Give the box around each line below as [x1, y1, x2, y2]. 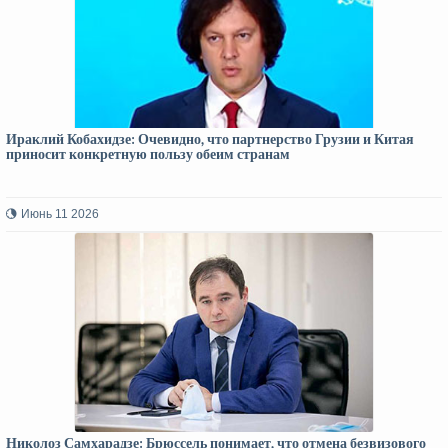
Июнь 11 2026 [21, 207, 99, 221]
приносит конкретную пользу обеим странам [6, 146, 290, 163]
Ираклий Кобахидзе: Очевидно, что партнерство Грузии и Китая [6, 131, 414, 148]
